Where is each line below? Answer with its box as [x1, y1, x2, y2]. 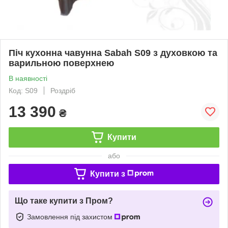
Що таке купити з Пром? [15, 196, 113, 205]
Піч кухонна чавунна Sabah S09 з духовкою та [9, 47, 217, 58]
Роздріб [50, 86, 75, 95]
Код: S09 [9, 86, 38, 95]
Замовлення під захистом [27, 212, 115, 221]
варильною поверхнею [9, 58, 114, 68]
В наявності [9, 74, 47, 82]
